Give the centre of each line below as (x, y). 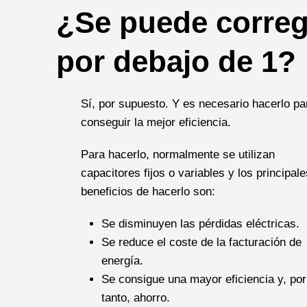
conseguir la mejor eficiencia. (156, 122)
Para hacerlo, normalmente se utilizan (177, 154)
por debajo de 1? (176, 61)
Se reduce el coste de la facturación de (201, 242)
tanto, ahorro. (135, 297)
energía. (122, 260)
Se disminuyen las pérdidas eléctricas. (200, 223)
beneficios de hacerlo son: (148, 191)
